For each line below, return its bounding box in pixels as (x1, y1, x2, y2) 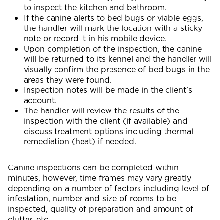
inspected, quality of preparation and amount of (8, 203, 193, 214)
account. (24, 95, 56, 106)
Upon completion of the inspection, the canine (24, 43, 202, 54)
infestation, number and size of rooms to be (8, 193, 176, 204)
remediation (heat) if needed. (24, 136, 136, 147)
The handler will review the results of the (24, 105, 179, 116)
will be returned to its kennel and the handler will (24, 54, 212, 64)
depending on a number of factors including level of (8, 183, 209, 193)
